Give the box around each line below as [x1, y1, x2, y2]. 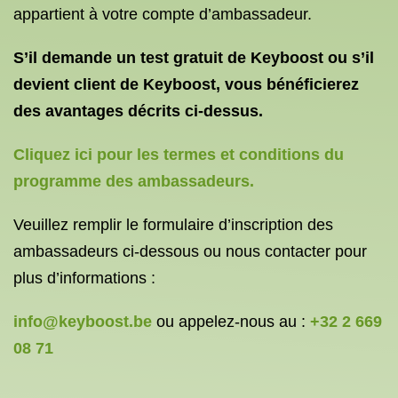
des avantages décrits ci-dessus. [13, 102, 263, 120]
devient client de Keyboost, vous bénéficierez [13, 76, 359, 93]
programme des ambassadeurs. [13, 172, 254, 190]
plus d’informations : [13, 269, 155, 287]
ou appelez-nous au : [152, 313, 310, 330]
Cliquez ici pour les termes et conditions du [13, 146, 344, 163]
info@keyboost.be [13, 313, 152, 330]
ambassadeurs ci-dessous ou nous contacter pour [13, 243, 367, 260]
